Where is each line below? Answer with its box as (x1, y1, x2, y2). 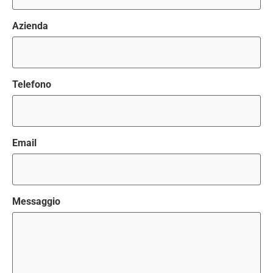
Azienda (12, 20, 48, 32)
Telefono (12, 79, 51, 91)
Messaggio (12, 196, 60, 208)
